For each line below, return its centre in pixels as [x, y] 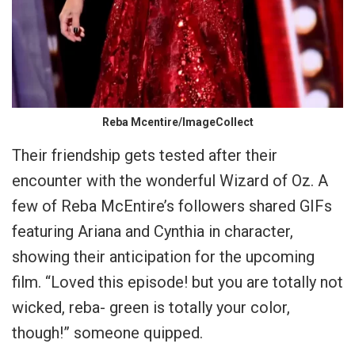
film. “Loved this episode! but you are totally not [177, 282]
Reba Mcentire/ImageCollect [177, 122]
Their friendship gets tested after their [145, 156]
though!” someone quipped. [107, 333]
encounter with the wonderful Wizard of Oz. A [170, 181]
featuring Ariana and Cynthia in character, [153, 232]
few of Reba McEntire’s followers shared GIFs [172, 206]
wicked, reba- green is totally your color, [151, 308]
